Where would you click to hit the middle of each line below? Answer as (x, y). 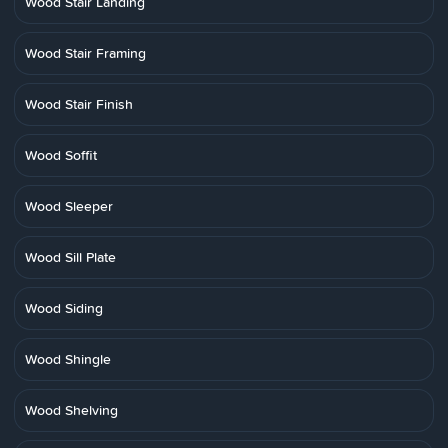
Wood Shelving (71, 410)
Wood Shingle (68, 359)
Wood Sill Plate (70, 257)
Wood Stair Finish (79, 104)
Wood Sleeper (69, 206)
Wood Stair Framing (85, 53)
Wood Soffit (61, 155)
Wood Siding (64, 308)
